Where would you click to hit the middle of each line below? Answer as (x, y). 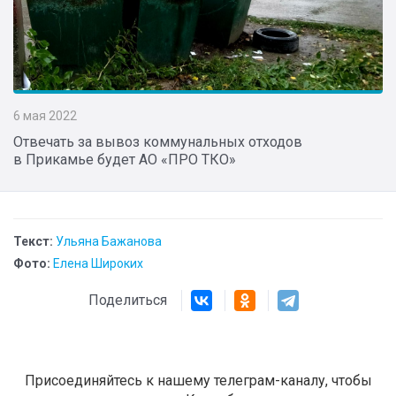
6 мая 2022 (45, 116)
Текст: (33, 242)
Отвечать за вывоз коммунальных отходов (158, 142)
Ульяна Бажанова (109, 242)
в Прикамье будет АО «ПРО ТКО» (125, 160)
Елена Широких (98, 264)
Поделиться (135, 301)
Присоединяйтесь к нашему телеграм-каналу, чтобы (198, 381)
